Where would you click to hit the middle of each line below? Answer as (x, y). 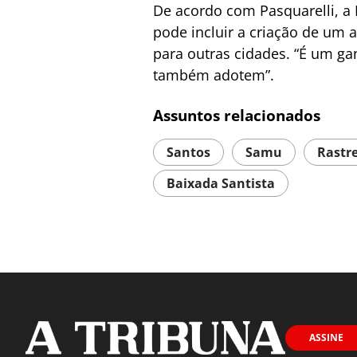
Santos (188, 153)
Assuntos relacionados (237, 116)
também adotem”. (214, 75)
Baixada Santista (221, 184)
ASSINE (326, 338)
